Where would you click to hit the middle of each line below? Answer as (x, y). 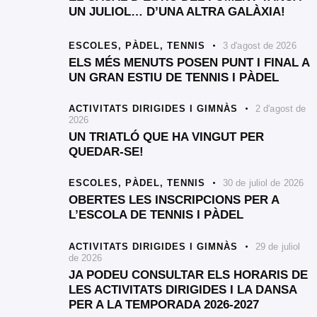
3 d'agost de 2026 (260, 45)
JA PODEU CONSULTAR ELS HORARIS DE (188, 275)
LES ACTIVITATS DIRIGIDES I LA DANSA (183, 289)
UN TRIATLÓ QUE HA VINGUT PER (166, 137)
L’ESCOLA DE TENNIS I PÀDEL (156, 215)
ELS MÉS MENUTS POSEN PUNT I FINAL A (189, 62)
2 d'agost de (281, 108)
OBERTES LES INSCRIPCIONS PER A (174, 200)
